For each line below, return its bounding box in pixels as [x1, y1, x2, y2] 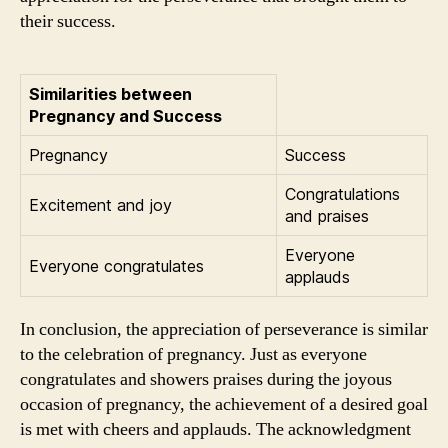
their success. [20, 9, 116, 33]
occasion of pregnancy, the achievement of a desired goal [20, 392, 428, 416]
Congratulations [285, 183, 400, 204]
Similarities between [29, 83, 192, 104]
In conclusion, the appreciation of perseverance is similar [20, 317, 428, 341]
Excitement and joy [29, 194, 172, 215]
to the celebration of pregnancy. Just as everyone [20, 342, 367, 366]
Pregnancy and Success [29, 105, 222, 126]
